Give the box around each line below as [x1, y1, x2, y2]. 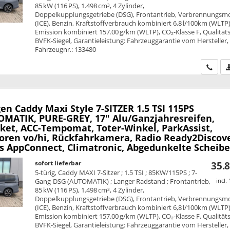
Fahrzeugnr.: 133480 [35, 44, 97, 54]
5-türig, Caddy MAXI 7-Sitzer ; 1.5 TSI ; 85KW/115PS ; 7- [35, 168, 198, 178]
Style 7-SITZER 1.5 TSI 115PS [70, 102, 194, 115]
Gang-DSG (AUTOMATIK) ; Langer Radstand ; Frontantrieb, [35, 177, 211, 186]
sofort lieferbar [35, 159, 82, 168]
